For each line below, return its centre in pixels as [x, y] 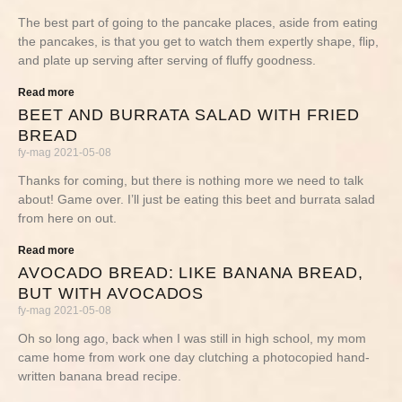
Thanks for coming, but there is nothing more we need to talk [191, 180]
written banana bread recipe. [100, 376]
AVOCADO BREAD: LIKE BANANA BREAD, [191, 273]
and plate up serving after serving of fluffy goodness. [167, 60]
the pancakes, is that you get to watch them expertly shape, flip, [198, 41]
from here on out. [67, 218]
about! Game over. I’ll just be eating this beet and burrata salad [197, 199]
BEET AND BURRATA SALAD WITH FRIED [189, 115]
